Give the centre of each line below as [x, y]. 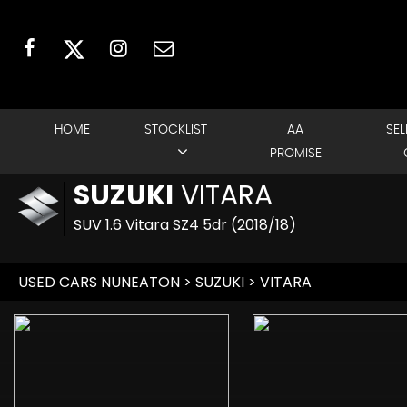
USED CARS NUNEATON [99, 282]
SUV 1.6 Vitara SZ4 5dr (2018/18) [185, 225]
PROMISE [295, 154]
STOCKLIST [176, 130]
